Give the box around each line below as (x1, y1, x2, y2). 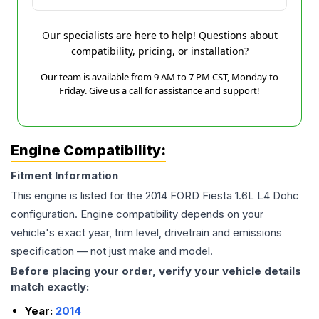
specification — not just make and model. (11, 244, 213, 258)
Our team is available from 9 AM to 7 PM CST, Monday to (41, 70, 278, 83)
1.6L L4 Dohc (235, 189, 299, 202)
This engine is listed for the (11, 189, 145, 202)
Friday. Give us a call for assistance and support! (59, 84, 260, 97)
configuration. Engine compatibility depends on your (11, 207, 263, 221)
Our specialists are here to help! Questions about (41, 28, 278, 42)
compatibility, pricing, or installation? (70, 44, 249, 58)
